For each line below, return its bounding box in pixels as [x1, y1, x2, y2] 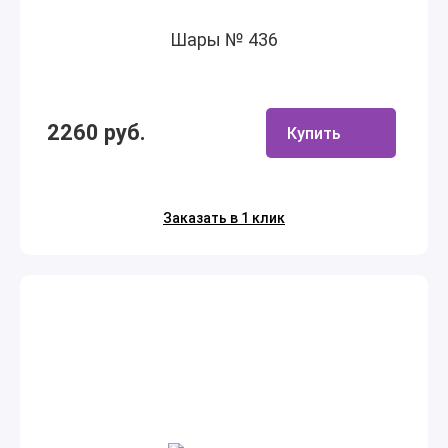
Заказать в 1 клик [163, 210, 285, 226]
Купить [287, 123, 341, 143]
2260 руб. [47, 120, 146, 145]
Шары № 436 [170, 29, 278, 50]
